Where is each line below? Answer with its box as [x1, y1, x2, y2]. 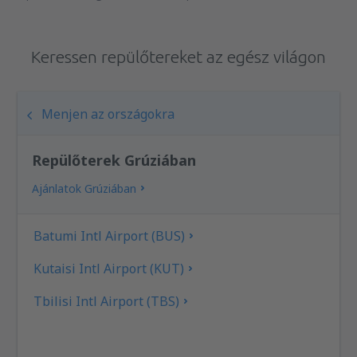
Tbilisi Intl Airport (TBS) [33, 292, 180, 310]
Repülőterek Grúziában [32, 150, 197, 170]
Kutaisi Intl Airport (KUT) [33, 259, 185, 277]
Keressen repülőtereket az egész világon [31, 46, 326, 66]
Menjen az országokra [41, 104, 175, 123]
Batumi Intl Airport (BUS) [33, 226, 186, 245]
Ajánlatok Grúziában [32, 180, 137, 196]
